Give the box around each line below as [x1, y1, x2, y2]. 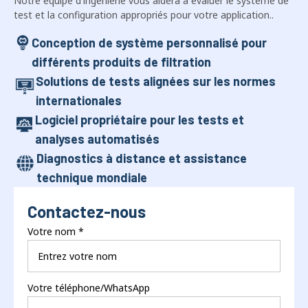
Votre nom [27, 190, 76, 204]
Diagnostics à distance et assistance [36, 116, 247, 132]
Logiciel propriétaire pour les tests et [35, 78, 245, 93]
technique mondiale [36, 135, 147, 151]
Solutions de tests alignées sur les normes [36, 39, 276, 55]
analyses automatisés [35, 97, 160, 113]
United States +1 [45, 274, 124, 287]
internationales [36, 58, 122, 74]
